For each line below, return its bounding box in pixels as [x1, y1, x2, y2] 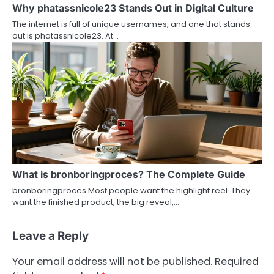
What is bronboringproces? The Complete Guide [12, 168, 245, 180]
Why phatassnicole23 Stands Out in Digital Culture [12, 1, 254, 14]
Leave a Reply [12, 228, 89, 243]
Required [215, 254, 259, 268]
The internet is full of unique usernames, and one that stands [12, 18, 250, 30]
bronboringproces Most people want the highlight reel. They [12, 184, 250, 196]
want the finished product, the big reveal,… [12, 196, 179, 208]
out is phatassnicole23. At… [12, 29, 119, 42]
